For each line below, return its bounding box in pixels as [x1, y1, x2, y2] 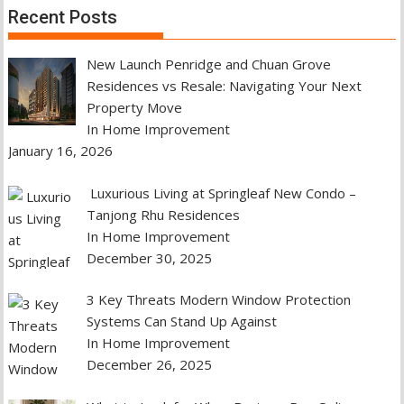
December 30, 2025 [86, 248, 212, 267]
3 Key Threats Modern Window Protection [86, 290, 351, 308]
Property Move [86, 98, 182, 116]
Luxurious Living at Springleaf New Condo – [86, 183, 356, 202]
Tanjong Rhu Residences [86, 205, 240, 224]
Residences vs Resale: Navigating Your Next [86, 77, 362, 95]
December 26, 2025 [86, 355, 212, 373]
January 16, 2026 [8, 142, 114, 160]
